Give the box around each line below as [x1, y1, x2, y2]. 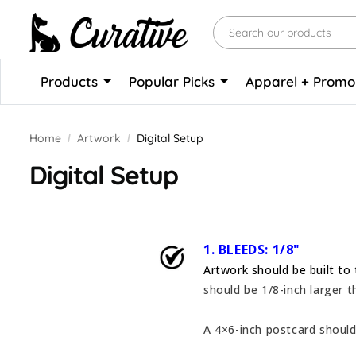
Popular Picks [129, 73, 219, 90]
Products [41, 73, 103, 90]
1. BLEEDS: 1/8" [203, 240, 300, 258]
